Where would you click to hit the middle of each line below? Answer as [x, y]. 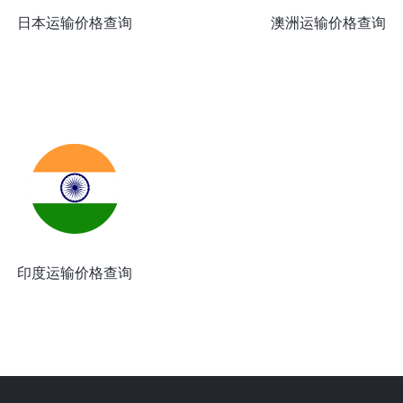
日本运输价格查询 [74, 23]
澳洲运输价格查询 [329, 23]
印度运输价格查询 [74, 273]
